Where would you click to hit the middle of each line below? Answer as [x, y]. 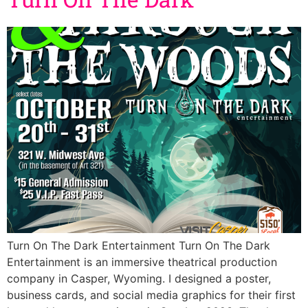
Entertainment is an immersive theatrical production [142, 262]
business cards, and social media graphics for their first [151, 295]
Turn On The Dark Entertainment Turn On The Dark [139, 245]
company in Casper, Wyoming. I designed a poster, [139, 278]
